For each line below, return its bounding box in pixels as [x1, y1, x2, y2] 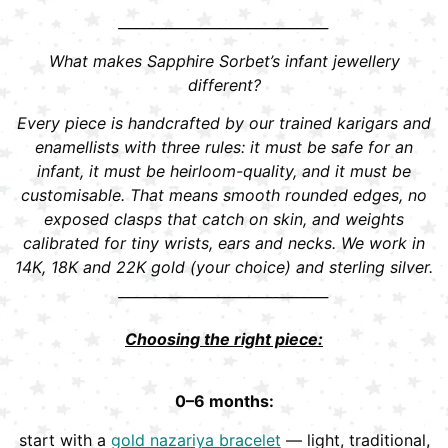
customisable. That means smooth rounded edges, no [21, 185, 427, 206]
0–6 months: [174, 391, 274, 412]
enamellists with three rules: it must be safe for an [35, 137, 413, 158]
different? [187, 74, 261, 95]
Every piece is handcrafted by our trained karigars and [17, 113, 431, 134]
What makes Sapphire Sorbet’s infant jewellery [48, 50, 400, 71]
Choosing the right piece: [125, 329, 323, 350]
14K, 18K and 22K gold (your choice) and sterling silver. [15, 257, 433, 278]
